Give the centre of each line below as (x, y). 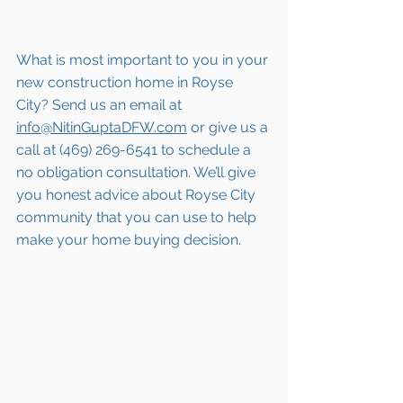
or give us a (229, 127)
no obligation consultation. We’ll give (138, 172)
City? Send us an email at (101, 104)
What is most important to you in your (144, 59)
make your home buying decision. (132, 239)
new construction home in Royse (126, 82)
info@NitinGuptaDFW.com (102, 127)
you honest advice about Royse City (138, 194)
